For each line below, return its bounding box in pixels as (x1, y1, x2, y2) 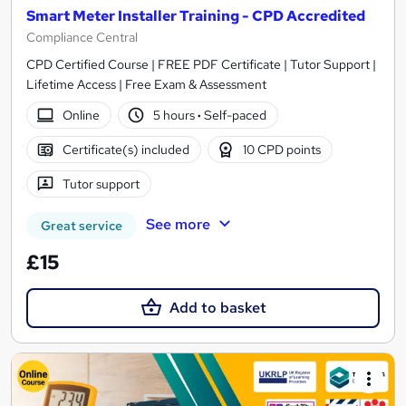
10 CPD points (243, 140, 322, 158)
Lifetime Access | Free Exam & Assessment (26, 76, 266, 93)
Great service (41, 217, 122, 235)
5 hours (153, 106, 198, 123)
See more (145, 215, 210, 235)
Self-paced (201, 106, 267, 123)
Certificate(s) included (62, 140, 189, 158)
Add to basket (169, 298, 266, 318)
